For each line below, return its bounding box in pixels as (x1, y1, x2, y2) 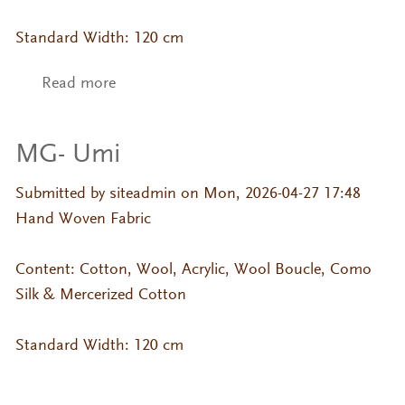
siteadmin (108, 185, 176, 202)
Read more (41, 76, 116, 93)
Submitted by (14, 185, 109, 202)
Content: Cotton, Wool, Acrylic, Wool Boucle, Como (14, 261, 372, 278)
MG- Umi (14, 141, 120, 169)
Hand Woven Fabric (14, 211, 151, 228)
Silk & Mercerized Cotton (14, 287, 186, 304)
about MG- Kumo (115, 76, 236, 93)
